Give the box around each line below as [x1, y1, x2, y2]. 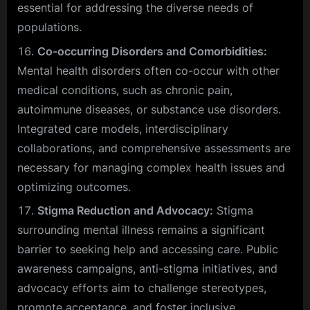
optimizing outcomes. [17, 179, 131, 194]
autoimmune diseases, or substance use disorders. [17, 102, 281, 116]
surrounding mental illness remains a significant [17, 223, 265, 237]
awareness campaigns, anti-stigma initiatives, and [17, 262, 277, 276]
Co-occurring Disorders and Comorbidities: [37, 44, 267, 58]
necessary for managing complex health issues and [17, 160, 285, 174]
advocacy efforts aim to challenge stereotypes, [17, 281, 266, 295]
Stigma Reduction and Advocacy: [37, 203, 213, 218]
